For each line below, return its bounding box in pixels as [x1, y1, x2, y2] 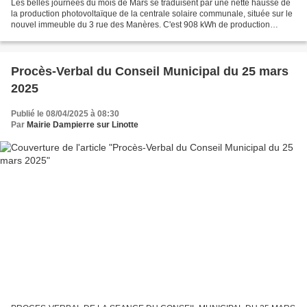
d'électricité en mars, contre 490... [11, 31, 135, 41]
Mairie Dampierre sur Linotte [27, 120, 138, 130]
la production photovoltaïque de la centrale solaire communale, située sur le [11, 9, 293, 19]
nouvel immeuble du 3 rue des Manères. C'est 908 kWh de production [11, 20, 270, 30]
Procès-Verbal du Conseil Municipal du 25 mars [11, 64, 288, 79]
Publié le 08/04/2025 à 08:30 [11, 109, 119, 119]
